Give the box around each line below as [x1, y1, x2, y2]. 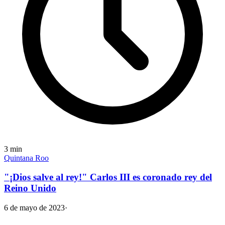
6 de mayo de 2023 [4, 203, 65, 212]
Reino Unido [4, 183, 56, 194]
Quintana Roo [4, 153, 49, 162]
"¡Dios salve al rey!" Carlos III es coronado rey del [4, 172, 212, 183]
